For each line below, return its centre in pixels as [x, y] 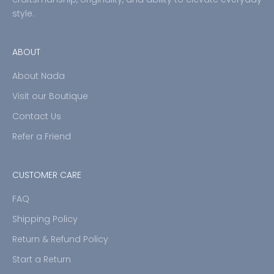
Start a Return [42, 260]
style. [23, 14]
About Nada [39, 76]
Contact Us [37, 117]
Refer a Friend [42, 137]
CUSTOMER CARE [47, 175]
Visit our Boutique [50, 96]
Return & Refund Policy [60, 239]
